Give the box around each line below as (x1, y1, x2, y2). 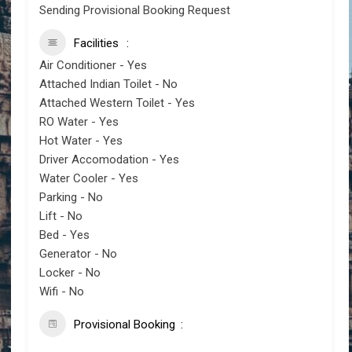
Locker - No (39, 266, 101, 280)
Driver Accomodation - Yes (39, 152, 180, 167)
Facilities (74, 36, 119, 51)
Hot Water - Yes (39, 134, 123, 148)
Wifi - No (39, 284, 85, 299)
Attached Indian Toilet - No (39, 77, 178, 92)
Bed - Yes (39, 228, 90, 243)
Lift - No (39, 209, 83, 224)
